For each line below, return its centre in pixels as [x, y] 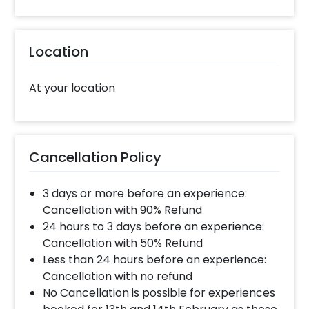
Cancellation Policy [96, 158]
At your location [72, 88]
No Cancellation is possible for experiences [159, 293]
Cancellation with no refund [118, 277]
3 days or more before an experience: [145, 194]
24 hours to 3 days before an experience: [154, 227]
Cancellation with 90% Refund [123, 210]
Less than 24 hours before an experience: [155, 260]
